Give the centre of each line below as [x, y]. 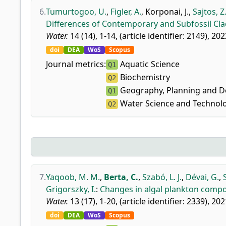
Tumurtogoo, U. [76, 12]
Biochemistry [144, 77]
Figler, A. [126, 12]
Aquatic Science [149, 64]
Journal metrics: [76, 64]
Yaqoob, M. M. [73, 177]
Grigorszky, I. [71, 189]
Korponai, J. [167, 12]
